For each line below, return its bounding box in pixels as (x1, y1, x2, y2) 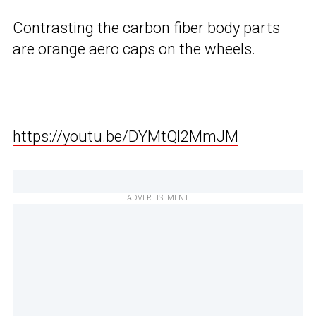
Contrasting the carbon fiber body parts (13, 18, 280, 37)
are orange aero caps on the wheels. (13, 39, 255, 58)
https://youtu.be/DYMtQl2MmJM (13, 127, 238, 145)
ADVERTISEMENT (127, 193, 189, 202)
